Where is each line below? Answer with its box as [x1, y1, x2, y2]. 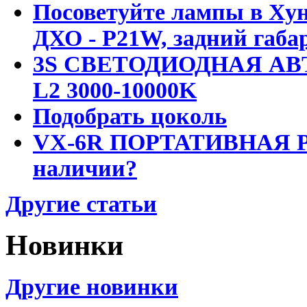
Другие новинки [5, 273, 178, 299]
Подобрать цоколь [33, 103, 227, 130]
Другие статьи [5, 191, 157, 217]
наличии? [33, 156, 137, 182]
